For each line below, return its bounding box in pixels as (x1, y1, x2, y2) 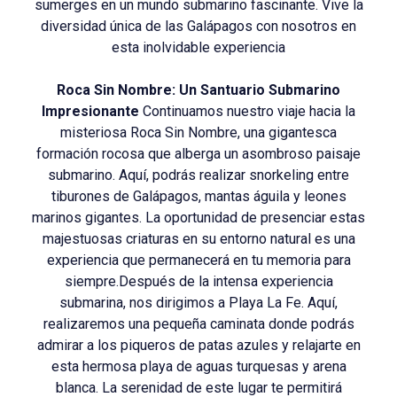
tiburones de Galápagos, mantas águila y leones (51, 188, 346, 206)
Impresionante (42, 103, 143, 121)
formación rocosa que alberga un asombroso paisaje (36, 145, 361, 163)
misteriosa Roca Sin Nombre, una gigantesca (60, 124, 337, 142)
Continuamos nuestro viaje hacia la (143, 103, 355, 121)
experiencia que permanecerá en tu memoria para (46, 252, 351, 269)
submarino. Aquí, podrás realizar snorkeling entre (48, 167, 349, 184)
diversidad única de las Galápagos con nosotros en (41, 18, 356, 35)
